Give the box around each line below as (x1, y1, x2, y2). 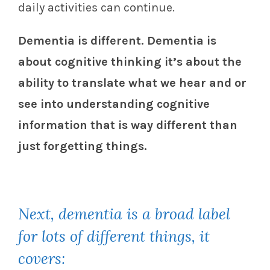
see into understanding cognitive (18, 97, 210, 111)
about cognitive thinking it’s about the (18, 55, 242, 69)
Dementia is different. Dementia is (18, 34, 216, 48)
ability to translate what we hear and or (18, 76, 246, 90)
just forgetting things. (18, 139, 147, 154)
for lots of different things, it (18, 227, 210, 246)
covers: (18, 249, 65, 269)
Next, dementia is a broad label (18, 204, 230, 224)
